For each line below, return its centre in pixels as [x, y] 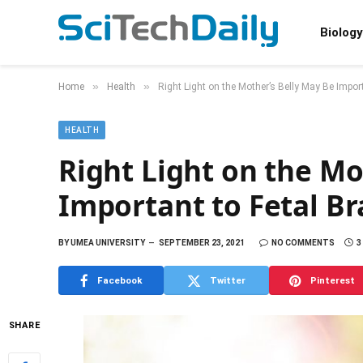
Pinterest [332, 280]
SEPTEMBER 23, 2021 [202, 243]
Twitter [228, 280]
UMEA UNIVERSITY [107, 243]
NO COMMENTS [303, 243]
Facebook [120, 280]
